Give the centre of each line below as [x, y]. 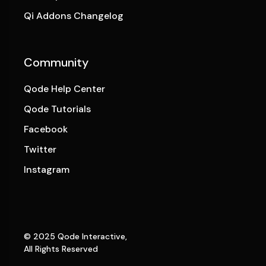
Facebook [46, 129]
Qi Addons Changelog [74, 16]
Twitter [40, 150]
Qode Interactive [92, 237]
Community [56, 63]
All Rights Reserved [61, 249]
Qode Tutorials [58, 109]
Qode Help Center [65, 89]
